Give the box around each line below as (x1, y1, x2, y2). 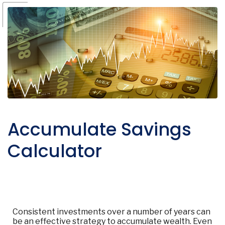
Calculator (8, 138, 102, 163)
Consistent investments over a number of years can (13, 206, 210, 216)
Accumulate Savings (8, 117, 191, 142)
